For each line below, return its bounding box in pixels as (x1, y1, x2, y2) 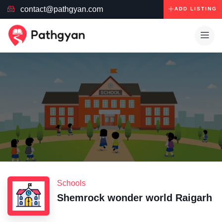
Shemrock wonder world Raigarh (57, 192, 212, 204)
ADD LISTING (174, 6, 217, 11)
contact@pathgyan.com (20, 5, 103, 13)
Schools (57, 179, 86, 188)
